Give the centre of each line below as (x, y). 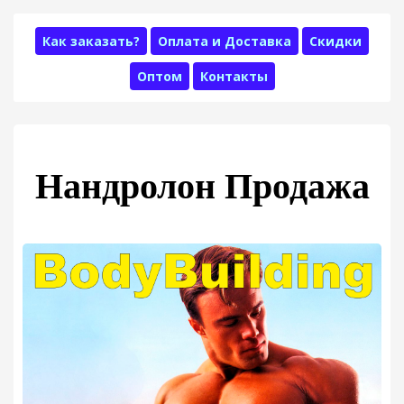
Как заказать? (91, 41)
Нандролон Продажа (202, 186)
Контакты (234, 76)
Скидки (335, 41)
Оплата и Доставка (225, 41)
